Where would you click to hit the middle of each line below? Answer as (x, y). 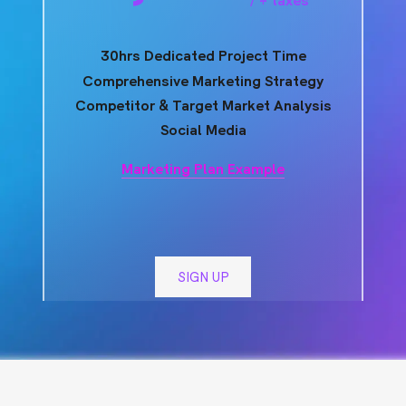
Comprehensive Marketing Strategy (203, 80)
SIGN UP (203, 276)
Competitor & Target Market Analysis (203, 105)
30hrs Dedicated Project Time (203, 56)
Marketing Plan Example (203, 168)
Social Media (203, 129)
